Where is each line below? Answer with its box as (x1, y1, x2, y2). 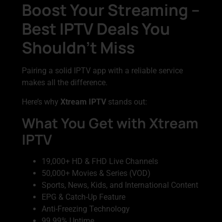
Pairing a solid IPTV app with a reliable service (22, 66, 183, 76)
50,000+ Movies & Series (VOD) (42, 168, 151, 178)
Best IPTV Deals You (22, 18, 170, 40)
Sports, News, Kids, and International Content (42, 180, 198, 190)
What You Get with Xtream (22, 113, 198, 133)
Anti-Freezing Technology (42, 204, 130, 214)
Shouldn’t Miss (22, 37, 135, 59)
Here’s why (22, 97, 60, 107)
